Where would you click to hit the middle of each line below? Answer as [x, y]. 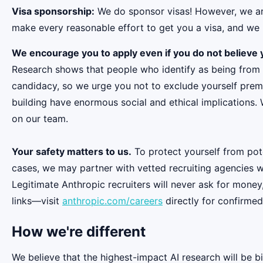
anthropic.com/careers [112, 200]
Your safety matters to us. [72, 151]
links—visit [37, 200]
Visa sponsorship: [53, 11]
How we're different [79, 231]
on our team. [40, 118]
